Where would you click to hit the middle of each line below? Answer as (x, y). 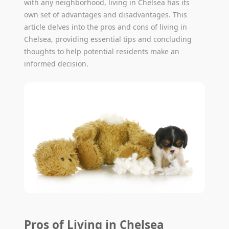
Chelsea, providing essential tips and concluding (108, 39)
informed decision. (56, 63)
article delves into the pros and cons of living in (106, 27)
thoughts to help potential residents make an (102, 51)
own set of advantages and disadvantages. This (106, 14)
